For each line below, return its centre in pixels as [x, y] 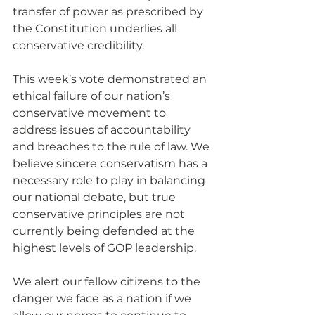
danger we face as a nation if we [103, 299]
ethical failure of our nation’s [93, 96]
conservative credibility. [78, 46]
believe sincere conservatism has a [111, 164]
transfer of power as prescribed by [109, 12]
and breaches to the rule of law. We [112, 147]
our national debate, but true [96, 198]
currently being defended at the [105, 231]
